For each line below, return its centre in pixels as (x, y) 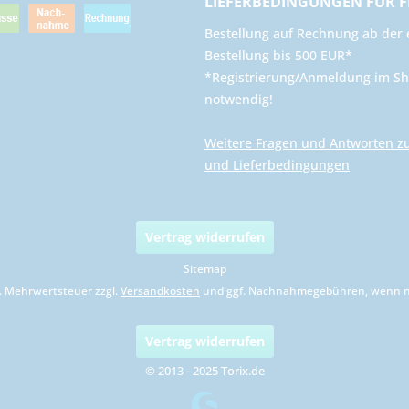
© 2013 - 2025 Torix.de (204, 370)
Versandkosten (160, 290)
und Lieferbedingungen (277, 165)
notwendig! (239, 100)
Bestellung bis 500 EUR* (278, 56)
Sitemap (204, 268)
